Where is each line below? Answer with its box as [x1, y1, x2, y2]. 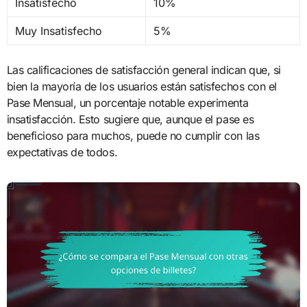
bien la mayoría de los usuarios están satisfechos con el [6, 79, 277, 94]
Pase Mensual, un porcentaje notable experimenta [6, 96, 249, 110]
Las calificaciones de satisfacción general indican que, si [6, 63, 281, 77]
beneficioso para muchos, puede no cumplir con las [6, 129, 260, 143]
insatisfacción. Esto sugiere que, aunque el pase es [6, 112, 254, 127]
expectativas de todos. [6, 145, 118, 160]
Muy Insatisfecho [14, 24, 102, 38]
